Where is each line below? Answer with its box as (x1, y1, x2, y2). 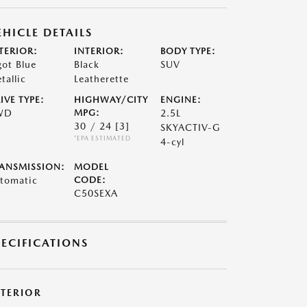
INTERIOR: (73, 46, 124, 56)
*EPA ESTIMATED (73, 134, 131, 142)
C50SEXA (73, 188, 118, 199)
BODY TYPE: (160, 46, 217, 56)
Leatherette (73, 73, 129, 84)
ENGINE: (160, 95, 202, 105)
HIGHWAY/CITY (73, 95, 148, 105)
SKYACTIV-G (160, 122, 221, 133)
